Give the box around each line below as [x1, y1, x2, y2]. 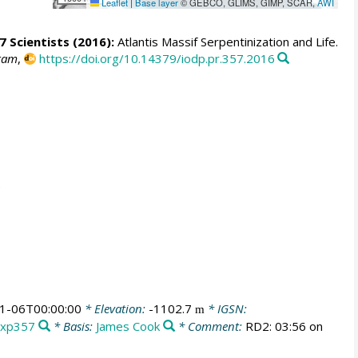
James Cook [96, 318, 161, 335]
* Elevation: [81, 300, 149, 317]
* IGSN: [204, 300, 247, 317]
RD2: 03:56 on [245, 318, 323, 335]
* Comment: [174, 318, 245, 335]
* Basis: [50, 318, 97, 335]
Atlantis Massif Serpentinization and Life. [113, 34, 338, 50]
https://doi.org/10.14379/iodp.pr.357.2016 [38, 50, 275, 67]
